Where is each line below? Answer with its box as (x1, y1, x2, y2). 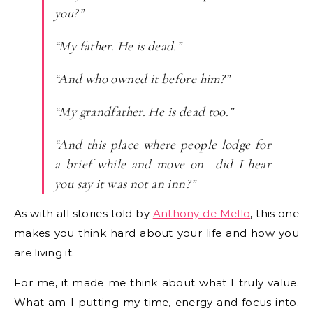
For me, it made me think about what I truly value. (14, 275, 299, 289)
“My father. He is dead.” (54, 37, 182, 54)
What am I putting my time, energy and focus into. (14, 295, 299, 309)
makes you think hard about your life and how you (14, 226, 299, 240)
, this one (250, 206, 299, 220)
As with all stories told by (14, 206, 153, 220)
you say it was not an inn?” (54, 175, 202, 191)
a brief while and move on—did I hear (54, 155, 271, 172)
